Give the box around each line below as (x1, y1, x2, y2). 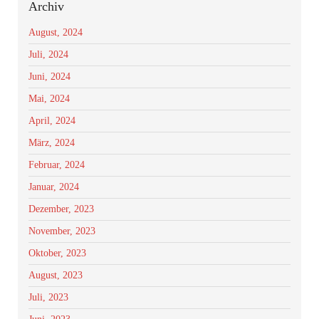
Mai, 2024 (28, 93, 70, 104)
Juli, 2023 (28, 292, 68, 303)
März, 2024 (28, 137, 75, 148)
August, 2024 (28, 27, 83, 38)
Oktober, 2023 (28, 248, 86, 258)
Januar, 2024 (28, 182, 79, 192)
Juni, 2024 (28, 71, 70, 82)
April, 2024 (28, 115, 75, 126)
